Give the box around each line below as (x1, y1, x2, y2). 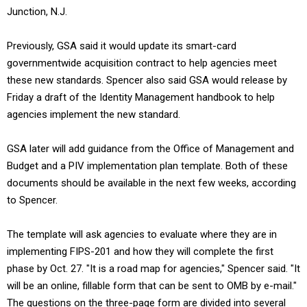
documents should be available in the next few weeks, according (7, 177, 296, 189)
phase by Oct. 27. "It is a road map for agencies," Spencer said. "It (7, 262, 300, 275)
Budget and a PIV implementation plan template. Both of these (7, 160, 288, 172)
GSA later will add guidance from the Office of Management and (7, 143, 294, 155)
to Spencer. (7, 194, 58, 206)
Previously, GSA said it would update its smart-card (7, 40, 236, 52)
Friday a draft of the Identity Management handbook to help (7, 91, 275, 103)
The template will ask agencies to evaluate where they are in (7, 228, 277, 241)
